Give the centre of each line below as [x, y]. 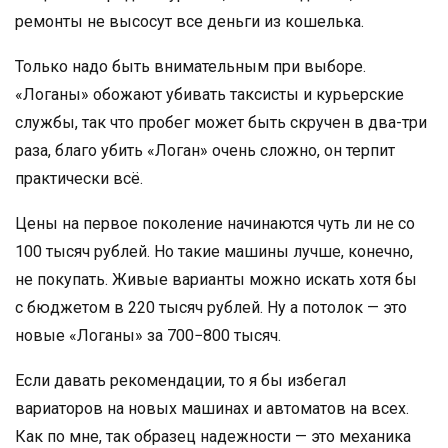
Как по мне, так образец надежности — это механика [213, 436]
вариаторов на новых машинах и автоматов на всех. [212, 408]
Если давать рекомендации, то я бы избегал [180, 380]
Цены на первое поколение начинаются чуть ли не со [215, 223]
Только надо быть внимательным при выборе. [190, 66]
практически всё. [79, 178]
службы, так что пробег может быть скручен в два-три [221, 122]
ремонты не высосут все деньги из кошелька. [189, 21]
